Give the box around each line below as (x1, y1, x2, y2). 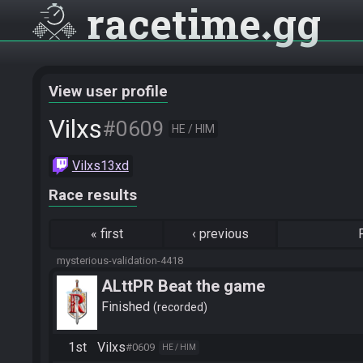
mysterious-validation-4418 (57, 254, 183, 267)
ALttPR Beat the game (101, 276, 265, 296)
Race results (49, 186, 137, 204)
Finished (101, 298, 153, 314)
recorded (157, 300, 203, 314)
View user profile (49, 83, 168, 100)
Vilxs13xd (71, 158, 129, 173)
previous (199, 226, 249, 241)
